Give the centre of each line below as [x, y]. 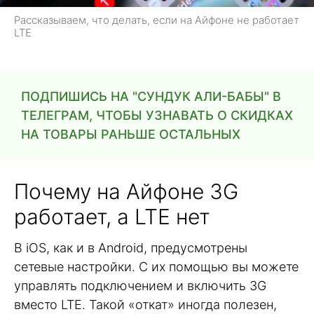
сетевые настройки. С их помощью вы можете [156, 267]
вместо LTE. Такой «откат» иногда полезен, [145, 305]
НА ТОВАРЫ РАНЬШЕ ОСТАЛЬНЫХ [131, 135]
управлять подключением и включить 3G [140, 286]
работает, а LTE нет [112, 217]
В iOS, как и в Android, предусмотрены [131, 248]
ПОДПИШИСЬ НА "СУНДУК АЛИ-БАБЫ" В [151, 97]
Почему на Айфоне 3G [126, 192]
